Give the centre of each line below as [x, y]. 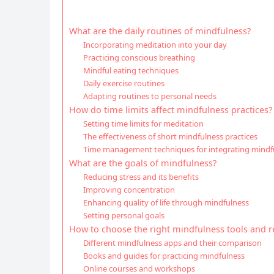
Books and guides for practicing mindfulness [164, 256]
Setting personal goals [124, 215]
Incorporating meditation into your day [155, 45]
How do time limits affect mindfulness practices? [171, 110]
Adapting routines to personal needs [150, 96]
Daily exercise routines [124, 83]
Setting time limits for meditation [143, 124]
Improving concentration [129, 190]
